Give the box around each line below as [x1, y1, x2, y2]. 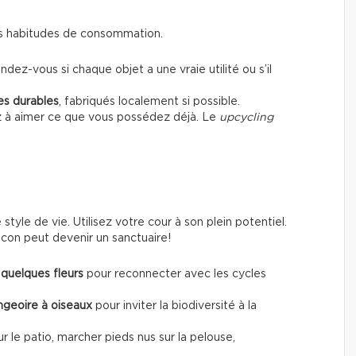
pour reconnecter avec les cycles [83, 269, 266, 281]
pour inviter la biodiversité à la [92, 300, 257, 312]
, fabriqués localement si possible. [59, 96, 240, 108]
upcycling [219, 112, 273, 124]
